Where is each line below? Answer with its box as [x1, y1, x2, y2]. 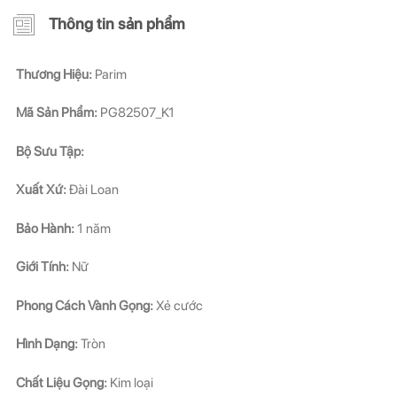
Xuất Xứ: [16, 182, 66, 198]
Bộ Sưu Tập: [16, 143, 84, 160]
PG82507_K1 [97, 105, 175, 121]
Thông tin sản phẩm [49, 13, 185, 33]
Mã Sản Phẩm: [16, 105, 97, 121]
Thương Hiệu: [16, 66, 92, 82]
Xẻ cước [153, 297, 203, 314]
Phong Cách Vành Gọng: [16, 297, 153, 314]
